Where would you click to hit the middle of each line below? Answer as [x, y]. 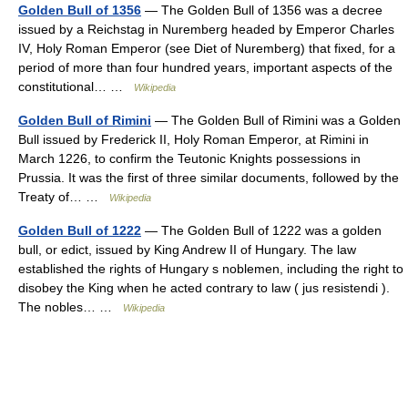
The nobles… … [71, 307]
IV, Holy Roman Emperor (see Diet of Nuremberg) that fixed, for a [207, 48]
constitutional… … [76, 87]
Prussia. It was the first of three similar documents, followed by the [209, 178]
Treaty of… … [64, 197]
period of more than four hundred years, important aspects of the [205, 67]
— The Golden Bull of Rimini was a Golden [276, 120]
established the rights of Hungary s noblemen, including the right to [211, 269]
